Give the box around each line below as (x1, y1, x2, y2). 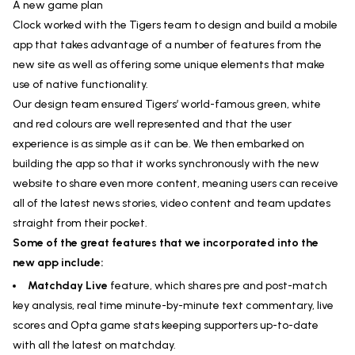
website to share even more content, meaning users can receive (13, 177, 338, 190)
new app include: (13, 256, 104, 269)
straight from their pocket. (13, 216, 147, 230)
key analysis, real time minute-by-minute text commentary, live (13, 299, 334, 312)
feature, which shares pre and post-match (108, 279, 327, 292)
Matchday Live (28, 279, 108, 292)
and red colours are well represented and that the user (13, 117, 292, 131)
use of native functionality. (13, 78, 148, 91)
